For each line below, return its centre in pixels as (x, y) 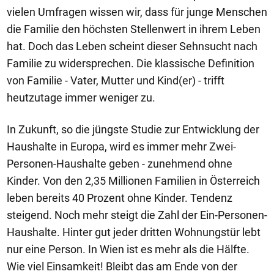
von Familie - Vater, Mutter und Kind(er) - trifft (116, 80)
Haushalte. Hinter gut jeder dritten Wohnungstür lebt (134, 232)
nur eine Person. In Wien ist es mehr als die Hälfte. (128, 249)
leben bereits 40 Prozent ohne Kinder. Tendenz (120, 198)
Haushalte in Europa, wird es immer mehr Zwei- (121, 146)
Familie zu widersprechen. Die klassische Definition (131, 63)
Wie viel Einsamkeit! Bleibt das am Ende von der (122, 266)
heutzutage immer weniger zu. (81, 98)
